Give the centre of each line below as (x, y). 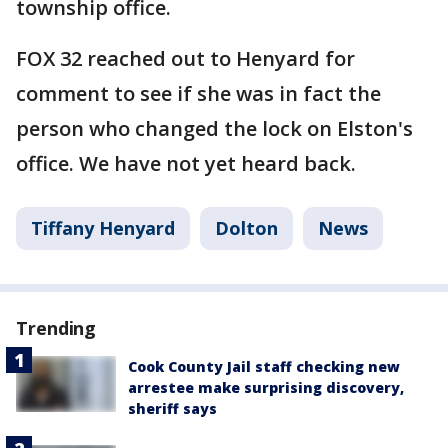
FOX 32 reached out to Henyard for (185, 58)
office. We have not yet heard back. (186, 163)
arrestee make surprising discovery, (266, 387)
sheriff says (172, 408)
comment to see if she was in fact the (198, 93)
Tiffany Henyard (103, 228)
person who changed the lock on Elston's (214, 128)
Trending (56, 328)
